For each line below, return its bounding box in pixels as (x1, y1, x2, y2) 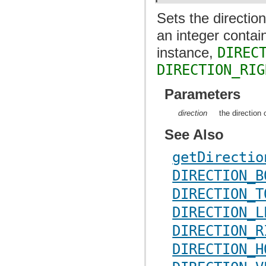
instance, (157, 44, 218, 61)
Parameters (164, 85, 241, 102)
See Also (164, 126, 224, 143)
